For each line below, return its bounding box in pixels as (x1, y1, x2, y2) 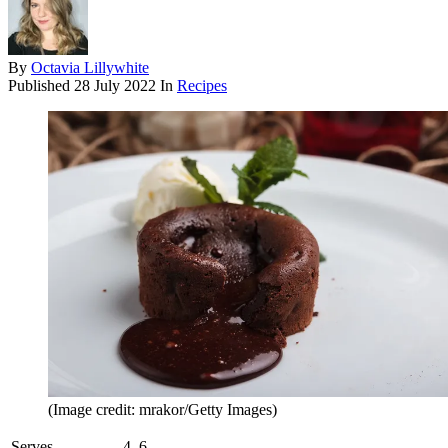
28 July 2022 (74, 77, 156, 95)
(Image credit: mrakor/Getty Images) (48, 401, 277, 419)
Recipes (177, 77, 227, 95)
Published (8, 77, 74, 95)
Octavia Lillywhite (31, 59, 149, 77)
